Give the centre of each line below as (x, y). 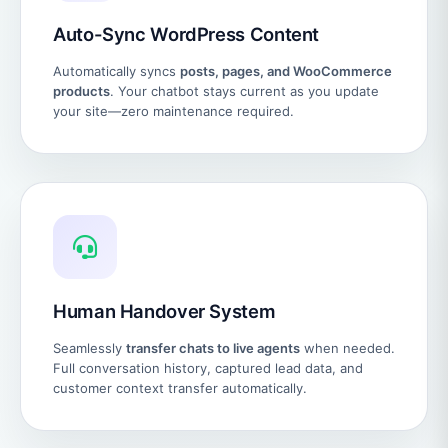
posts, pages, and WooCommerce (286, 70)
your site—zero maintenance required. (173, 110)
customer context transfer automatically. (180, 387)
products (81, 90)
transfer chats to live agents (213, 347)
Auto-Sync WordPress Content (186, 33)
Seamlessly (89, 347)
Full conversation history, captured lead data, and (208, 367)
